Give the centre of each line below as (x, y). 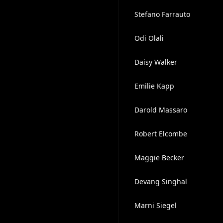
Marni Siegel (155, 205)
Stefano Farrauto (162, 14)
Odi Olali (149, 38)
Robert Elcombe (161, 134)
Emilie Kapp (154, 86)
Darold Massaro (161, 110)
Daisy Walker (156, 62)
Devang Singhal (161, 181)
